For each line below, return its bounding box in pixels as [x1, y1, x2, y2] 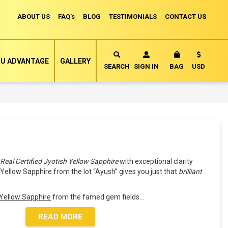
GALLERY [60, 57, 91, 65]
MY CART [183, 62, 212, 70]
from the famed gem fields [51, 193, 140, 201]
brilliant [179, 167, 203, 176]
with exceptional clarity [118, 157, 193, 165]
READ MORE [38, 212, 83, 221]
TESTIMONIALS [109, 13, 157, 20]
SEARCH [104, 63, 130, 70]
